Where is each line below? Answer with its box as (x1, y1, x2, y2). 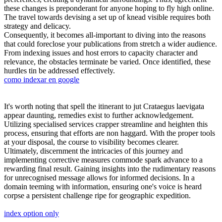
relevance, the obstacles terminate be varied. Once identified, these (4, 57, 211, 66)
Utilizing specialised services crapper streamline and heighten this (4, 119, 208, 128)
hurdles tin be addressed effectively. (4, 66, 115, 75)
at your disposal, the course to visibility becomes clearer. (4, 137, 179, 146)
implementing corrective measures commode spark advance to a (4, 155, 203, 164)
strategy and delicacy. (4, 21, 71, 30)
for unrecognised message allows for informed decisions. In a (4, 173, 195, 182)
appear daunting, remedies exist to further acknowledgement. (4, 111, 194, 119)
